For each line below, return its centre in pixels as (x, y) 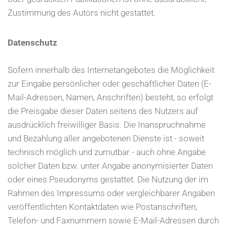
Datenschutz (32, 43)
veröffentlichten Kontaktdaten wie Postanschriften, (102, 207)
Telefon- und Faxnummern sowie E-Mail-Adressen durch (113, 221)
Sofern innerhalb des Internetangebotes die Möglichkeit (111, 70)
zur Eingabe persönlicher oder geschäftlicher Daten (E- (109, 84)
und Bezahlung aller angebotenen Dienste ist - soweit (106, 139)
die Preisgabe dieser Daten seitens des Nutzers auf (103, 111)
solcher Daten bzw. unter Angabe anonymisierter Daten (110, 166)
